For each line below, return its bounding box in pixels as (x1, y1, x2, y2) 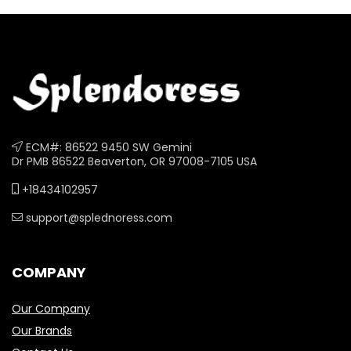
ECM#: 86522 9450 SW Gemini (23, 139, 192, 155)
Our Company (12, 301, 90, 317)
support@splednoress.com (23, 210, 172, 226)
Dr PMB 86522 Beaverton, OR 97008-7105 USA (12, 154, 257, 169)
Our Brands (12, 323, 72, 338)
